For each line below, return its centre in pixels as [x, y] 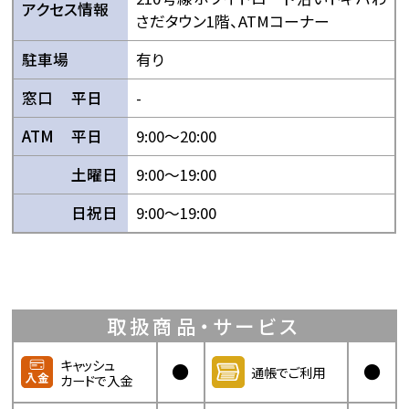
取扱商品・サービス [204, 326]
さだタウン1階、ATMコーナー [232, 21]
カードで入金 [96, 380]
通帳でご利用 [288, 372]
